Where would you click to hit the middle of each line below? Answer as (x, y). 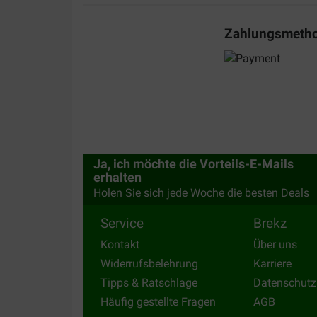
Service (122, 223)
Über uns (275, 244)
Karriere (272, 263)
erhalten (117, 177)
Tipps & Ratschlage (149, 283)
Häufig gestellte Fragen (158, 302)
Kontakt (120, 244)
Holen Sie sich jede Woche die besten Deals (201, 192)
